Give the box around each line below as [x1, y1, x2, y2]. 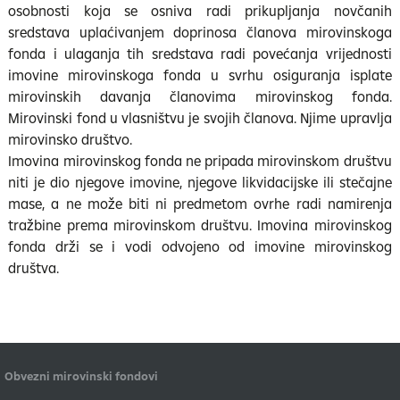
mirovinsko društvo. [8, 130, 133, 148]
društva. [8, 259, 60, 277]
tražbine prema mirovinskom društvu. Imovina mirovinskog [8, 216, 392, 234]
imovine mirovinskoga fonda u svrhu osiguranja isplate [8, 66, 392, 84]
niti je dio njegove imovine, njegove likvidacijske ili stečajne [8, 173, 392, 191]
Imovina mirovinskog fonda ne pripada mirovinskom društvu [8, 152, 392, 170]
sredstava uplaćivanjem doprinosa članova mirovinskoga [8, 23, 392, 41]
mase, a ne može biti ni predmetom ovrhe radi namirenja [8, 195, 392, 212]
